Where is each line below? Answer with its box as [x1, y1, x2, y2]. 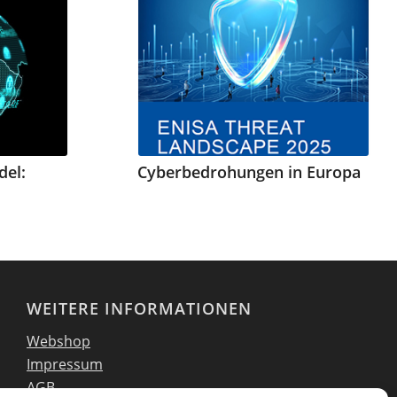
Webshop [27, 331, 90, 351]
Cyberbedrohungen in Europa [136, 161, 361, 183]
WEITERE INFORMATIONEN [27, 297, 252, 319]
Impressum [27, 354, 103, 374]
